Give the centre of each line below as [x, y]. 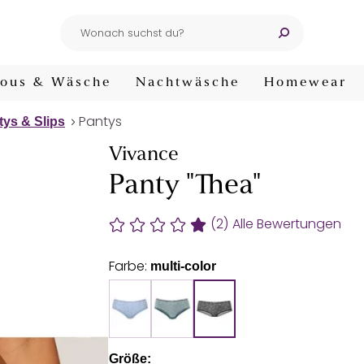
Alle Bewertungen [287, 224]
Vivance [144, 155]
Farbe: [130, 266]
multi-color [183, 266]
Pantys [100, 121]
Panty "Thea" [185, 186]
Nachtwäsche [188, 83]
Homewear [305, 83]
